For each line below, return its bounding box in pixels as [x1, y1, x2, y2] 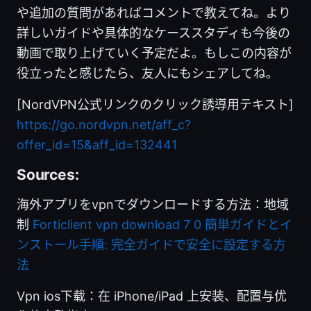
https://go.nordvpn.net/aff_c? [17, 117, 191, 132]
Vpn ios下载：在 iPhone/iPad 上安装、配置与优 [17, 288, 287, 303]
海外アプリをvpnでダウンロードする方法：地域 [17, 196, 289, 212]
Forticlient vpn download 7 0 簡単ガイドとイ [33, 217, 292, 232]
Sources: [17, 165, 79, 183]
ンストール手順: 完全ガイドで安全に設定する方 [17, 237, 286, 252]
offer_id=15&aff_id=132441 [17, 137, 177, 152]
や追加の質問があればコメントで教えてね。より [17, 5, 291, 20]
